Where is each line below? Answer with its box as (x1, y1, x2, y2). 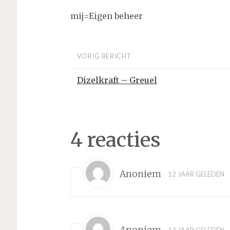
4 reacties (70, 127, 161, 152)
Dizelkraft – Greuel (76, 74, 157, 85)
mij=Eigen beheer (70, 11, 143, 22)
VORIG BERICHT (76, 51, 132, 60)
